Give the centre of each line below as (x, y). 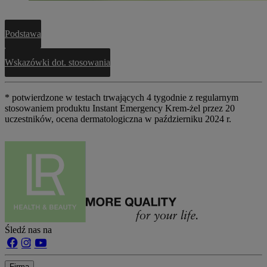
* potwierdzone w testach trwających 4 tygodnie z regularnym (122, 97)
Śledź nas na (28, 230)
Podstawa (23, 34)
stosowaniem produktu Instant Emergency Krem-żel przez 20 (120, 108)
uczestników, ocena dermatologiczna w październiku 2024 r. (118, 119)
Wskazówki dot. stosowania (58, 62)
